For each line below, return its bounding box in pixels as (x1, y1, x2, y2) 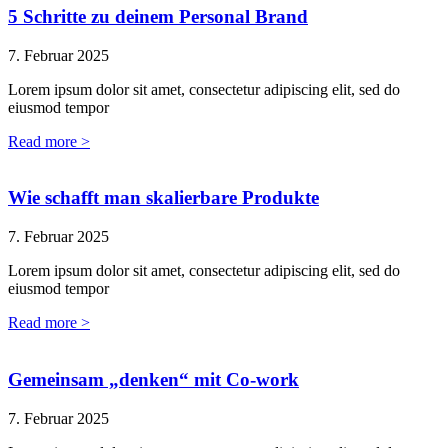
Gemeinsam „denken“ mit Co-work (8, 368, 299, 390)
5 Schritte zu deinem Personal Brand (8, 6, 308, 28)
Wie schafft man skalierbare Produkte (8, 187, 319, 209)
